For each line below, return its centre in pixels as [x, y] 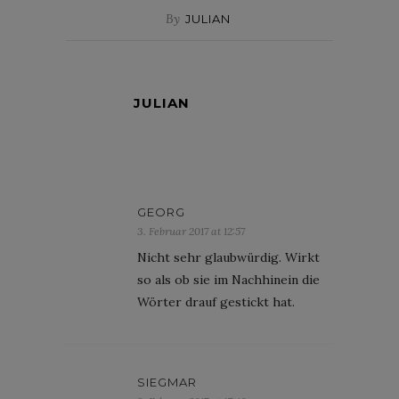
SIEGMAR [167, 382]
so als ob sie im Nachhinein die [228, 279]
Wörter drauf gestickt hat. [216, 301]
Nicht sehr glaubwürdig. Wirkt [228, 257]
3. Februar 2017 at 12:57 [191, 231]
